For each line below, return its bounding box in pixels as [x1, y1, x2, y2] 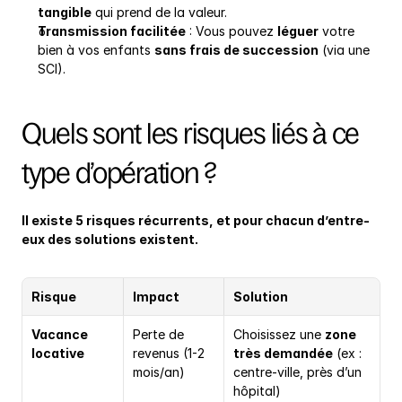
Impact [133, 289, 179, 305]
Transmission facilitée [38, 23, 186, 39]
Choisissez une [233, 327, 325, 343]
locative [31, 345, 84, 362]
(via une [319, 42, 370, 58]
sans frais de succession [154, 42, 319, 58]
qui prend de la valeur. [92, 4, 227, 21]
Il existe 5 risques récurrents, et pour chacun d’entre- [22, 213, 370, 229]
